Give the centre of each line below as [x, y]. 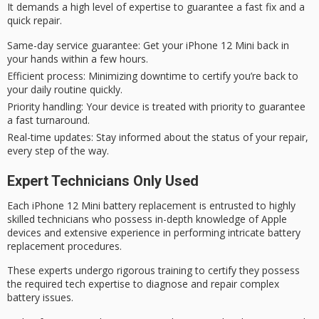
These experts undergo [62, 271]
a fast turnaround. [48, 120]
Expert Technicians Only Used [103, 181]
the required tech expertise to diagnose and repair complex [143, 284]
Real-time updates [49, 137]
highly [282, 205]
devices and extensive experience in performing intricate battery [154, 232]
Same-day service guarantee [73, 45]
